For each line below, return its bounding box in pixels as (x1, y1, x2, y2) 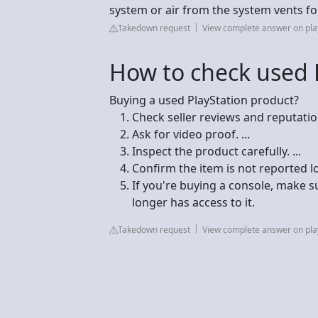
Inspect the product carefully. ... (132, 143, 301, 159)
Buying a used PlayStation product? (109, 92, 299, 108)
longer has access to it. (132, 194, 255, 210)
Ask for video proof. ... (132, 126, 250, 142)
